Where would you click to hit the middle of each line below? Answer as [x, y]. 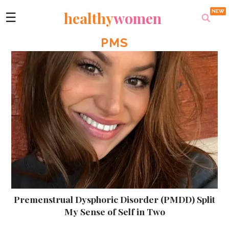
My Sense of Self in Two [114, 211]
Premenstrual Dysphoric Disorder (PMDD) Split [114, 199]
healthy [88, 18]
